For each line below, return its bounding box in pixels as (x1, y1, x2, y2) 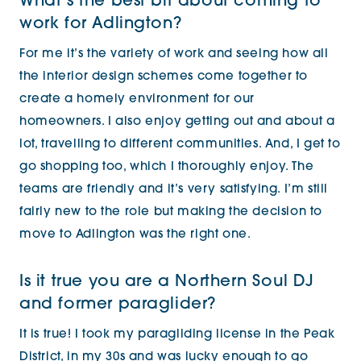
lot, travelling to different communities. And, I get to (19, 139, 341, 151)
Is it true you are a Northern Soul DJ (19, 274, 314, 290)
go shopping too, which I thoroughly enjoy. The (19, 161, 314, 173)
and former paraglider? (19, 297, 217, 313)
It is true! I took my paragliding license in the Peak (19, 329, 335, 341)
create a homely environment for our (19, 93, 255, 106)
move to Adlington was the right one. (19, 229, 251, 241)
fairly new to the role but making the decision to (19, 206, 323, 218)
